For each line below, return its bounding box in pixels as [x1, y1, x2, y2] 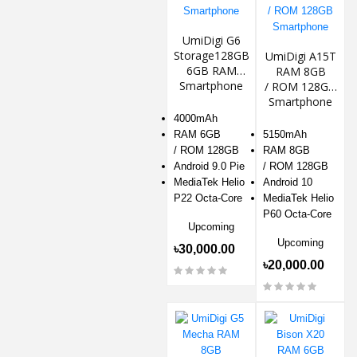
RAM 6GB [174, 128, 221, 141]
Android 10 [263, 176, 316, 189]
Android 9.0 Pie [174, 160, 245, 173]
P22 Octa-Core [174, 192, 242, 205]
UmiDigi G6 [182, 33, 241, 49]
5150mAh [263, 128, 307, 141]
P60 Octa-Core [263, 208, 331, 221]
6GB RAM [186, 63, 237, 79]
